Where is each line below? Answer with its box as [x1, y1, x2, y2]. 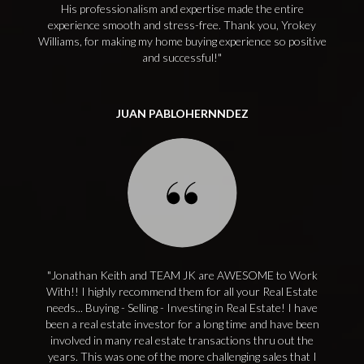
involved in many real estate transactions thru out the [50, 333, 314, 347]
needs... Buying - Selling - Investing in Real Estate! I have [46, 301, 318, 314]
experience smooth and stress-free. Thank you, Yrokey [48, 18, 316, 32]
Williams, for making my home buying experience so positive [37, 34, 327, 48]
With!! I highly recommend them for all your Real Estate [46, 284, 318, 298]
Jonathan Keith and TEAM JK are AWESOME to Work [50, 268, 318, 282]
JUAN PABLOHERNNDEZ [115, 106, 249, 120]
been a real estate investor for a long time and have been [45, 317, 319, 331]
